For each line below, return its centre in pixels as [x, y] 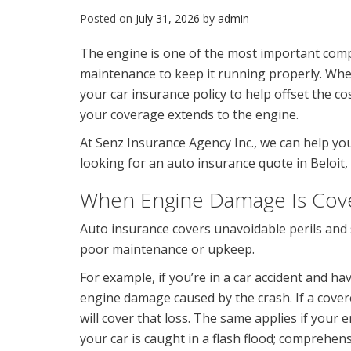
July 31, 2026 [168, 18]
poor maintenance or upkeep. [167, 249]
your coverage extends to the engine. [189, 114]
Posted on [108, 18]
